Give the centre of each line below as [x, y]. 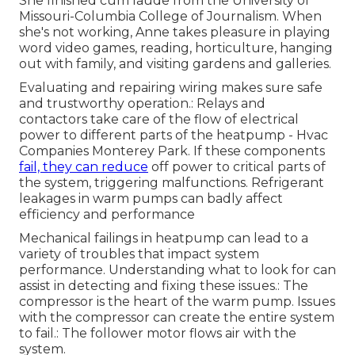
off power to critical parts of [237, 167]
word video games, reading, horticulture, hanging [176, 48]
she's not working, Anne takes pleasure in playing [175, 32]
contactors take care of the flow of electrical [159, 120]
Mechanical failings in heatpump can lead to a [164, 239]
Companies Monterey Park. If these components [172, 151]
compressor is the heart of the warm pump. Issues [177, 302]
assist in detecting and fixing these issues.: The [164, 286]
